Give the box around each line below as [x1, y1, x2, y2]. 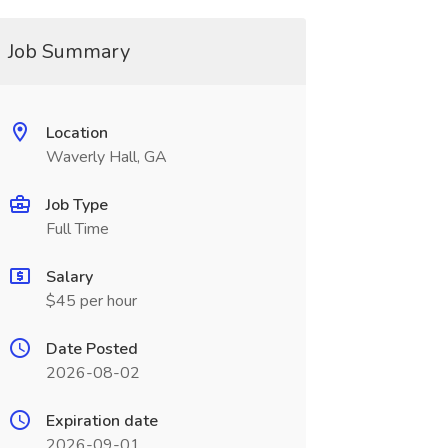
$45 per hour [45, 290, 137, 312]
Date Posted [45, 338, 138, 360]
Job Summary [7, 38, 130, 65]
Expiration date [45, 410, 158, 432]
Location [45, 122, 108, 144]
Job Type [45, 194, 108, 216]
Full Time [45, 218, 109, 240]
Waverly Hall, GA [45, 146, 167, 168]
